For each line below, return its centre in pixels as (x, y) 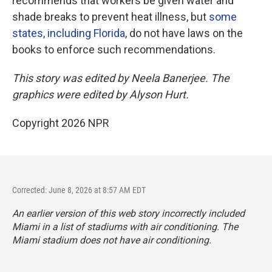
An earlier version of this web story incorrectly (109, 213)
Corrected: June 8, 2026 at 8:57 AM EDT (79, 190)
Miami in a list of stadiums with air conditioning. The (125, 227)
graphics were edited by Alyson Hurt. (100, 94)
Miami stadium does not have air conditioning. (112, 240)
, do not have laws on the (184, 33)
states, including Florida (69, 33)
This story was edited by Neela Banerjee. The (121, 78)
